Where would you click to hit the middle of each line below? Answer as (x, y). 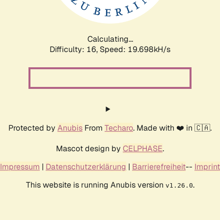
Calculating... (110, 39)
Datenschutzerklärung (86, 166)
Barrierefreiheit (159, 166)
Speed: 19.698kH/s (135, 49)
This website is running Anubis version (96, 185)
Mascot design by (89, 148)
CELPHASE (143, 148)
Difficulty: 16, (75, 49)
